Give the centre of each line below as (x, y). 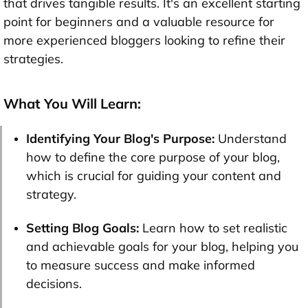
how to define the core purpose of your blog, (153, 157)
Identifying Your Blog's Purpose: (120, 139)
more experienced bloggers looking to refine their (144, 41)
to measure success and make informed (141, 265)
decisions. (54, 284)
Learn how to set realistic (213, 228)
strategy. (51, 195)
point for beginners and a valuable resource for (139, 22)
